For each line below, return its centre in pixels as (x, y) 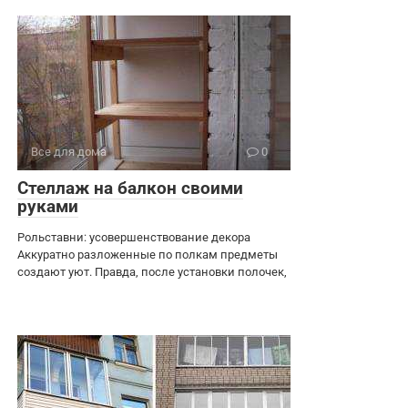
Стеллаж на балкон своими (130, 188)
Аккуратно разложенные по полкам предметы (148, 255)
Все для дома (69, 152)
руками (48, 206)
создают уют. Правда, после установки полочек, (152, 272)
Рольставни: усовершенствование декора (134, 237)
